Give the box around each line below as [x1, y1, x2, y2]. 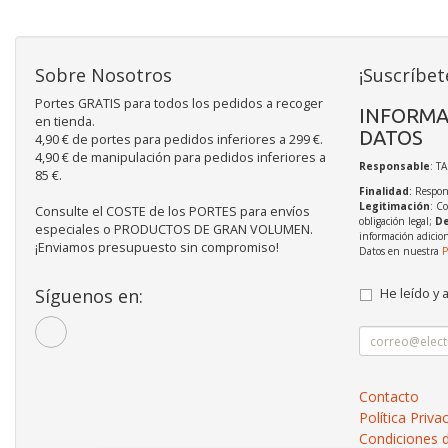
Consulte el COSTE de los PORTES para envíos [35, 203, 310, 221]
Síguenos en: [35, 284, 143, 309]
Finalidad [358, 184, 409, 199]
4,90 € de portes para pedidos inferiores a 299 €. [35, 131, 323, 149]
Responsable [358, 159, 430, 174]
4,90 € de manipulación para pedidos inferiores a [35, 149, 326, 167]
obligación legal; [358, 214, 435, 229]
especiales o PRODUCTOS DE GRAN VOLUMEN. [35, 221, 313, 239]
